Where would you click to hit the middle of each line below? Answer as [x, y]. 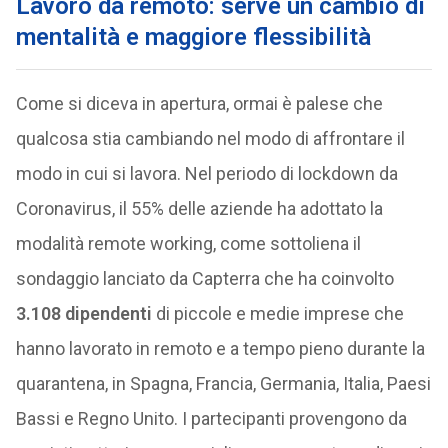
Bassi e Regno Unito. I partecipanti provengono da [211, 418]
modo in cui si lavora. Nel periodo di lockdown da [206, 173]
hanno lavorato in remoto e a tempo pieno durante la [220, 348]
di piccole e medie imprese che [277, 313]
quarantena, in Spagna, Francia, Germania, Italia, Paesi [223, 383]
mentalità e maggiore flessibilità [193, 37]
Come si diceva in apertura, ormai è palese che [199, 103]
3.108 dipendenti [83, 313]
